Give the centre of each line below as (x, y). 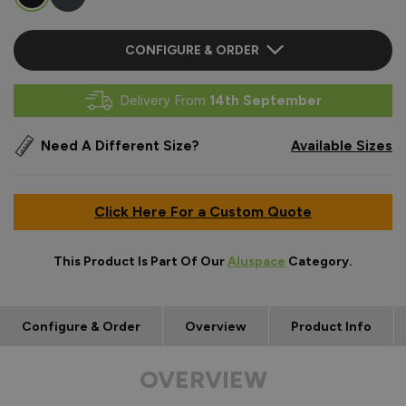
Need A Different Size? (120, 145)
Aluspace (256, 261)
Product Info (331, 326)
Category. (319, 261)
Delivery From (164, 100)
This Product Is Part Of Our (140, 261)
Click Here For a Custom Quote (203, 211)
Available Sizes (342, 145)
